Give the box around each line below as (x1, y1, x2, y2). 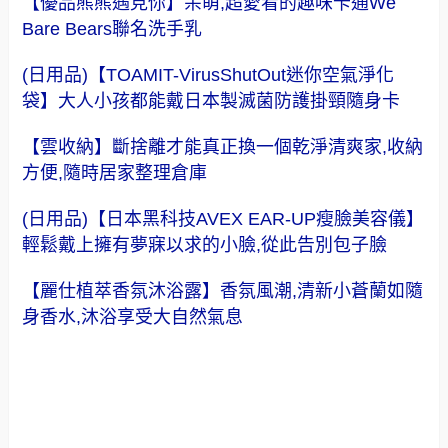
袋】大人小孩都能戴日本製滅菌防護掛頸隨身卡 (22, 90, 401, 111)
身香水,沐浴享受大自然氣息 (22, 306, 244, 327)
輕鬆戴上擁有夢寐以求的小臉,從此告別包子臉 (22, 234, 388, 255)
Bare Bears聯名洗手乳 (22, 18, 203, 39)
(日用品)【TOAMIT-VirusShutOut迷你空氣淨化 (22, 64, 395, 85)
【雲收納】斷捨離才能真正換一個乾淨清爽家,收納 (22, 136, 424, 157)
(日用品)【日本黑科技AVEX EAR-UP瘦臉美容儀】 (22, 208, 425, 229)
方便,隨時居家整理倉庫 (22, 162, 208, 183)
